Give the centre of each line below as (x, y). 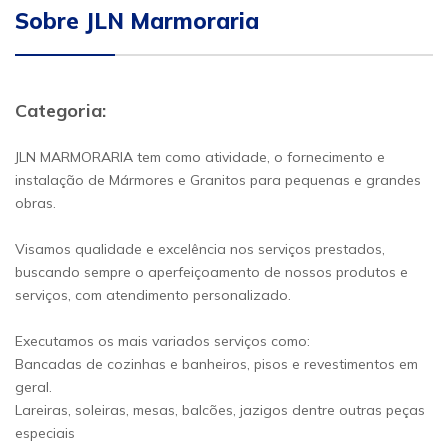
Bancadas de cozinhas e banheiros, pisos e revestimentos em (216, 364)
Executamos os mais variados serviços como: (162, 341)
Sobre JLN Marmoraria (137, 21)
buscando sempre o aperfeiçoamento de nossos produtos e (211, 272)
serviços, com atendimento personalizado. (153, 295)
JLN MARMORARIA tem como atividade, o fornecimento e (200, 157)
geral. (33, 387)
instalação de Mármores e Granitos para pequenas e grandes (218, 180)
